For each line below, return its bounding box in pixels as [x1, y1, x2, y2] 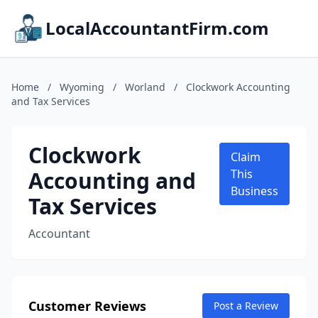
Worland [125, 80, 165, 94]
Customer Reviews [28, 297, 146, 314]
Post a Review [214, 299, 278, 312]
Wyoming [60, 80, 104, 94]
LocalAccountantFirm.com [45, 16, 269, 40]
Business [230, 183, 278, 199]
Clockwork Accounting [186, 80, 290, 94]
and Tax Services [11, 94, 90, 108]
